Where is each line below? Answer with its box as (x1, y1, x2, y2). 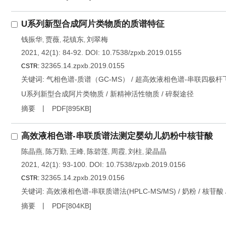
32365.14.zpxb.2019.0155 (41, 62, 125, 70)
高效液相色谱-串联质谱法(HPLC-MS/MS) (46, 187, 176, 195)
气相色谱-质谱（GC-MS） (46, 75, 129, 83)
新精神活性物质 (110, 90, 159, 98)
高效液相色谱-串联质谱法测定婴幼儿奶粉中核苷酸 (21, 131, 213, 141)
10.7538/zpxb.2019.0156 (106, 160, 186, 168)
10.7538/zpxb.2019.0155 (102, 48, 182, 56)
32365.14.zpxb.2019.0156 (41, 174, 125, 182)
